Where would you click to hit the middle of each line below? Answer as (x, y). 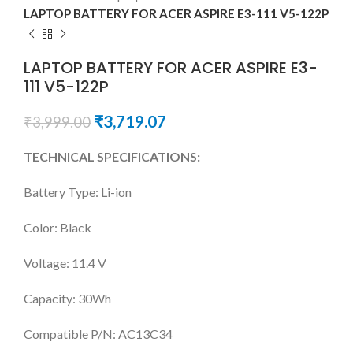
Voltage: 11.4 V (65, 263)
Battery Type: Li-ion (78, 192)
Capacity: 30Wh (67, 299)
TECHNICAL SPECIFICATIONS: (112, 157)
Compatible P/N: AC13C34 (98, 334)
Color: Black (58, 228)
